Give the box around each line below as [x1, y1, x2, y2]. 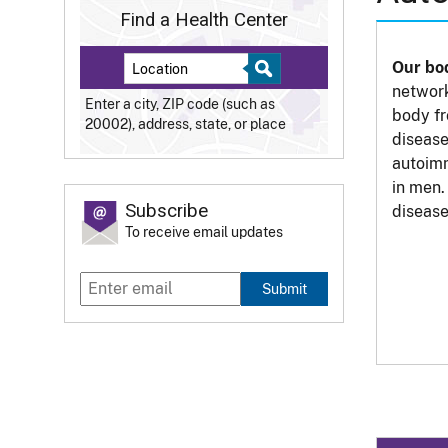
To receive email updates [125, 224, 283, 241]
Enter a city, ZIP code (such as [85, 96, 275, 113]
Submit [262, 280, 308, 298]
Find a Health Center [120, 8, 288, 31]
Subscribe [125, 200, 208, 223]
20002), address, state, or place [85, 116, 286, 133]
